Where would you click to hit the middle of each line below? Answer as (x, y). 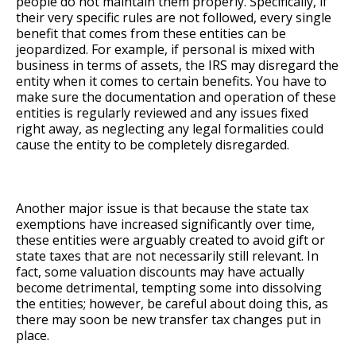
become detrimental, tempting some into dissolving (169, 288)
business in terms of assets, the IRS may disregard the (177, 66)
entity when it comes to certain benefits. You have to (171, 81)
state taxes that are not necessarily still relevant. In (167, 256)
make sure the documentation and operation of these (176, 97)
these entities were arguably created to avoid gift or (170, 240)
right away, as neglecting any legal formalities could (170, 129)
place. (33, 336)
